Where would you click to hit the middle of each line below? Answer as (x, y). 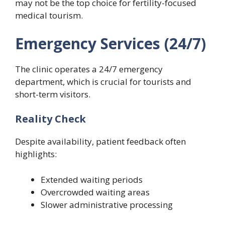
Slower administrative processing (107, 204)
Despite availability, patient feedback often (100, 142)
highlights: (36, 154)
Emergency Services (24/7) (110, 43)
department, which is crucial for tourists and (103, 81)
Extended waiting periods (92, 179)
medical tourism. (49, 16)
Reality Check (50, 119)
